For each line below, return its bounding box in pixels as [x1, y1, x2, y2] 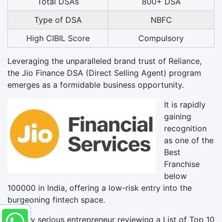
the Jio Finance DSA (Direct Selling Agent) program [7, 67, 201, 78]
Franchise [164, 159, 200, 169]
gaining [164, 111, 191, 121]
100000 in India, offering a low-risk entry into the [7, 182, 192, 193]
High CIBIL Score [26, 33, 90, 43]
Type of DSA [34, 14, 82, 25]
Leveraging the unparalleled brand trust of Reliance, [7, 55, 202, 66]
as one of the [164, 135, 214, 145]
